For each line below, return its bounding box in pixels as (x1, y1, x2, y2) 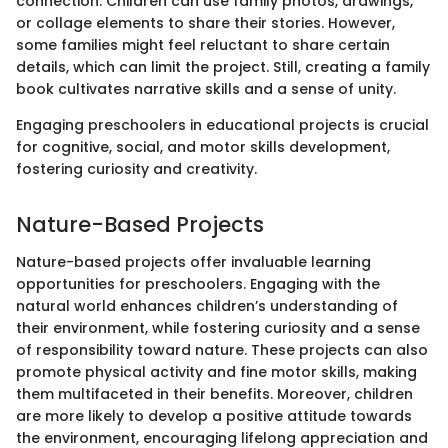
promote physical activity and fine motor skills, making (16, 362, 417, 383)
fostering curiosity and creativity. (16, 158, 257, 179)
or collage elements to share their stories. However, (16, 12, 395, 33)
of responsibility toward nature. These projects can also (16, 340, 428, 361)
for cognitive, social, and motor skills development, (16, 136, 390, 157)
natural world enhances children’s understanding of (16, 296, 398, 317)
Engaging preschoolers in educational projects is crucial (16, 114, 429, 135)
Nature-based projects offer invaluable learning (16, 252, 371, 273)
